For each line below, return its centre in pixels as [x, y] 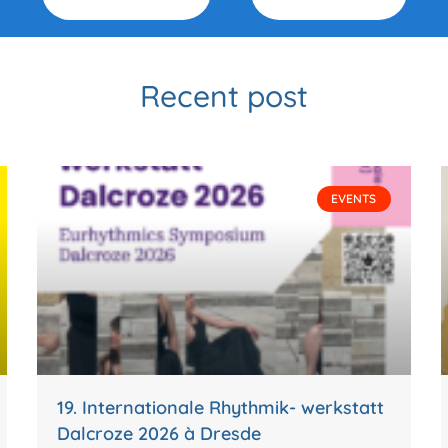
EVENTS [354, 199]
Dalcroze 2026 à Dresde [159, 434]
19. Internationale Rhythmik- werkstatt [221, 408]
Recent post [224, 96]
